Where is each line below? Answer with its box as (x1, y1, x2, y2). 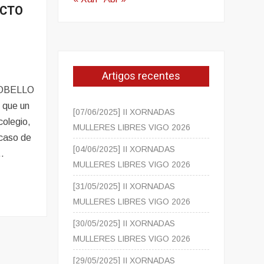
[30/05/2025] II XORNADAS (73, 219, 176, 229)
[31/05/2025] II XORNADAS (73, 181, 176, 192)
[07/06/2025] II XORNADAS (73, 107, 176, 117)
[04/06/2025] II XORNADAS (73, 144, 176, 154)
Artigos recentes (102, 68, 181, 85)
